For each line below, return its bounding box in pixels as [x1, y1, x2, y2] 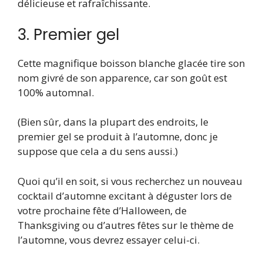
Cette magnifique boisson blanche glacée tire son [18, 56, 245, 70]
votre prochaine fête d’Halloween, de [18, 203, 187, 217]
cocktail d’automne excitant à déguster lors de [18, 188, 232, 203]
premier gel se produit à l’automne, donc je [18, 130, 218, 144]
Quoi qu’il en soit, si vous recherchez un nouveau [18, 174, 242, 188]
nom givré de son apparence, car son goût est [18, 70, 227, 85]
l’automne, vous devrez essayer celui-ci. [18, 232, 200, 247]
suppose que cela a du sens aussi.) [18, 144, 178, 159]
